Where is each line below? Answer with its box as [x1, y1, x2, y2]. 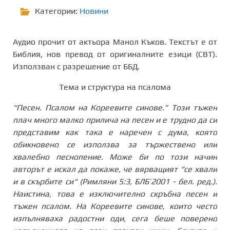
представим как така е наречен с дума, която [13, 127, 217, 137]
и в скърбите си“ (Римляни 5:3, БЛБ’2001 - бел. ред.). [13, 176, 217, 186]
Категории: [35, 6, 80, 16]
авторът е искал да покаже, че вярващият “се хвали [13, 164, 217, 174]
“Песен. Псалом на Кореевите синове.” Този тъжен [13, 102, 217, 112]
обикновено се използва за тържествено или [13, 139, 217, 149]
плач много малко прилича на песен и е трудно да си [13, 114, 217, 125]
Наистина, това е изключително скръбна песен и [13, 188, 217, 199]
